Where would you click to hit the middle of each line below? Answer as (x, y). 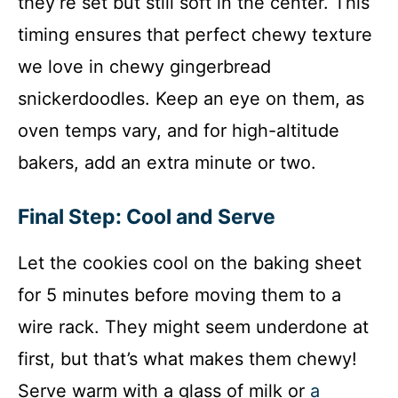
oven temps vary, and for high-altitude (179, 131)
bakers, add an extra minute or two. (167, 163)
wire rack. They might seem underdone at (193, 327)
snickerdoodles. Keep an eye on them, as (191, 99)
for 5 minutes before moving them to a (179, 295)
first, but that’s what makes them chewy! (187, 359)
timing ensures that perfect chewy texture (195, 35)
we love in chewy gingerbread (144, 67)
